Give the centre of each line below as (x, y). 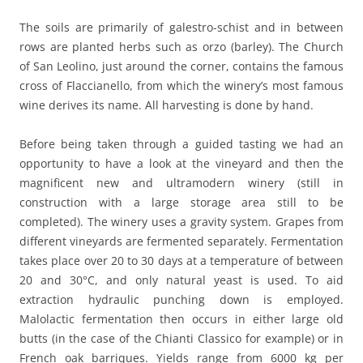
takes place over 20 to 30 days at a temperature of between (181, 261)
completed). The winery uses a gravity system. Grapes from (181, 222)
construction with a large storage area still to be (181, 202)
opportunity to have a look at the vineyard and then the (181, 163)
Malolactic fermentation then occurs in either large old (181, 319)
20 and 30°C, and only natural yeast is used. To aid (181, 280)
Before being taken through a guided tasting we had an (181, 144)
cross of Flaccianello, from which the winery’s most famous (181, 85)
